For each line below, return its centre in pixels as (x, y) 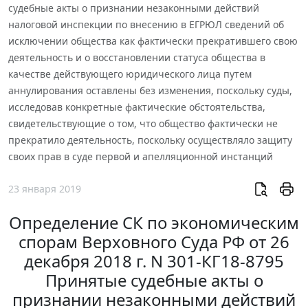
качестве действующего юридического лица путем (130, 74)
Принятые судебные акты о (154, 280)
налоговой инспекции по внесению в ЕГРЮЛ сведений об (146, 24)
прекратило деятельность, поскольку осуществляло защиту (150, 140)
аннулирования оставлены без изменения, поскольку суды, (150, 90)
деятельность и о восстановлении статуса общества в (137, 57)
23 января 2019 (45, 189)
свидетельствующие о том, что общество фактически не (143, 123)
